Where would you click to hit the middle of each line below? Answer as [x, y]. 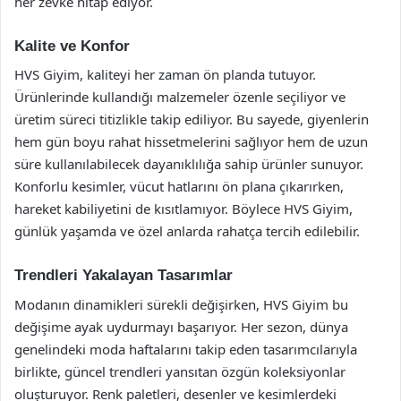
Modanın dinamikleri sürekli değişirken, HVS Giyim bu [181, 304]
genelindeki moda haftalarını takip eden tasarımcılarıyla [186, 349]
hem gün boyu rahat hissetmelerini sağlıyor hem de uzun [191, 141]
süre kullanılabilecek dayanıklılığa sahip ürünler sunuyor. [189, 164]
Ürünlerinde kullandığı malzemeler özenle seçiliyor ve [180, 97]
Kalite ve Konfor [72, 46]
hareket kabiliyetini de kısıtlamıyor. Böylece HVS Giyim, [183, 209]
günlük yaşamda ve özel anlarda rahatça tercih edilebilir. [187, 231]
